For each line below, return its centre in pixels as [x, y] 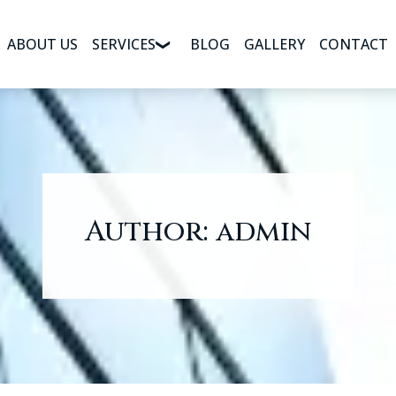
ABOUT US [42, 44]
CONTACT [353, 44]
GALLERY [274, 44]
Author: [150, 232]
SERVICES [123, 44]
